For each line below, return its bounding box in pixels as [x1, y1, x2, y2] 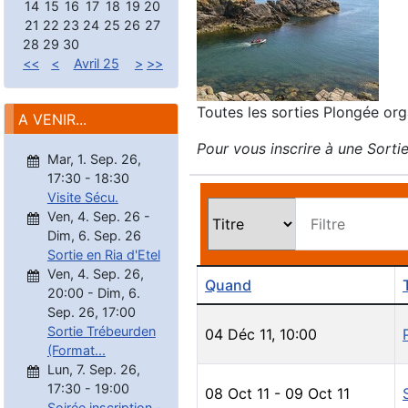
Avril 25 [73, 55, 119, 71]
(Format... [46, 342, 106, 358]
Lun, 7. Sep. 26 [46, 361, 137, 377]
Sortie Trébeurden [46, 322, 156, 339]
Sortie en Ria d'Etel [46, 246, 160, 262]
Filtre [311, 215, 345, 234]
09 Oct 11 [285, 384, 350, 403]
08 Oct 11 [205, 384, 270, 403]
